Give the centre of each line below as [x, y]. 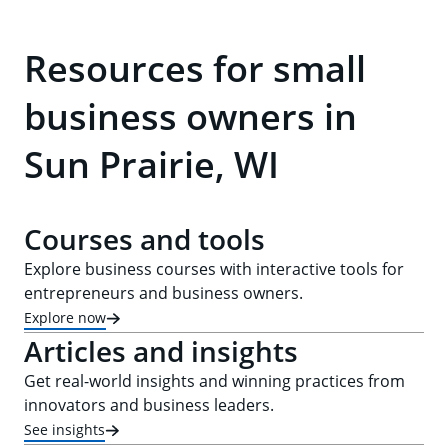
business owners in [190, 116]
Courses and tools [144, 239]
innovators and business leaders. [149, 405]
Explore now [65, 317]
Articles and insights [161, 351]
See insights [64, 429]
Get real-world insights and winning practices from [214, 381]
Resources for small [195, 68]
